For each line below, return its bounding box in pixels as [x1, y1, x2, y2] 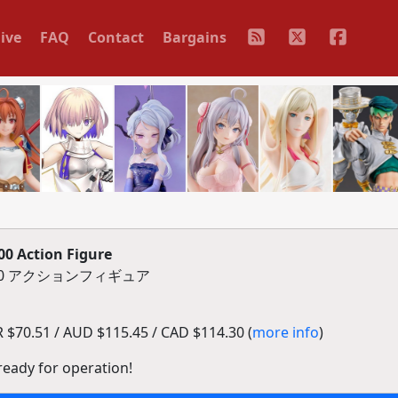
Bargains [162, 27, 227, 47]
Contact [87, 27, 144, 47]
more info [251, 322, 319, 342]
